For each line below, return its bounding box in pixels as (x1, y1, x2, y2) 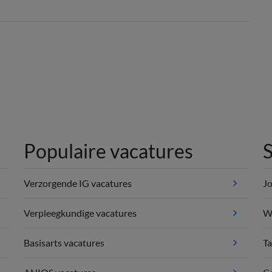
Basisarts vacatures (24, 237, 105, 248)
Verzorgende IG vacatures (24, 177, 132, 189)
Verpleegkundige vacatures (24, 207, 137, 219)
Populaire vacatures (24, 139, 194, 163)
